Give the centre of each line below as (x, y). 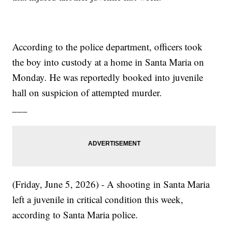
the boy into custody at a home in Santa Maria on (108, 62)
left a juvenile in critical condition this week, (98, 199)
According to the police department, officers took (108, 47)
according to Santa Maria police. (75, 215)
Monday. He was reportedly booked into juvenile (108, 77)
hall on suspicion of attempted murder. (87, 93)
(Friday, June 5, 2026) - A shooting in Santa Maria (111, 184)
